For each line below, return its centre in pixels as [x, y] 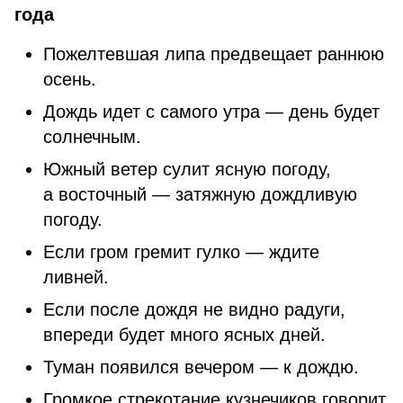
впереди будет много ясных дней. [184, 335]
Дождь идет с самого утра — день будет [211, 112]
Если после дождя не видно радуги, [194, 309]
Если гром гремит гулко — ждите [181, 252]
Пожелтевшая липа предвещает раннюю [214, 54]
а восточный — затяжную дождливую [200, 194]
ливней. [76, 277]
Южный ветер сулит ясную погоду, [187, 169]
